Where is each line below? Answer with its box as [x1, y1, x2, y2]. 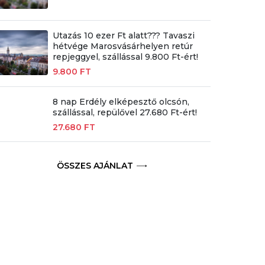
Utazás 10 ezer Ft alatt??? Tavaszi [52, 30, 195, 41]
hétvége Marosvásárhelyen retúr [52, 41, 193, 52]
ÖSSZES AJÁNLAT [57, 160, 134, 172]
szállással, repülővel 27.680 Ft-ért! [52, 107, 197, 118]
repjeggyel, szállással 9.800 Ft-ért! [52, 51, 198, 63]
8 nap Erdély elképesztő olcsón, [52, 96, 189, 108]
